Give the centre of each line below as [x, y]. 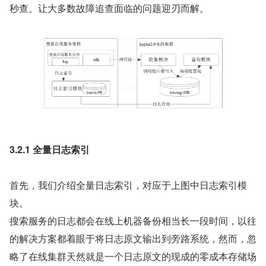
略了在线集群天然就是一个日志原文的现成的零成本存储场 [133, 256]
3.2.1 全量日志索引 [50, 149]
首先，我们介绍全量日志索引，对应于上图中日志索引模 [128, 185]
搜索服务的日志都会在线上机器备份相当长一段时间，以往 [133, 220]
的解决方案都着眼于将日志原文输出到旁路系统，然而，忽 [133, 238]
